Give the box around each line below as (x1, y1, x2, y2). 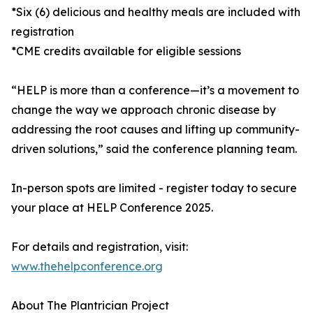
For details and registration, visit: (11, 240, 188, 254)
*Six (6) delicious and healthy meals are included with (11, 5, 300, 20)
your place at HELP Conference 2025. (11, 201, 213, 215)
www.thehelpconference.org (11, 259, 163, 274)
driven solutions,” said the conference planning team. (11, 142, 297, 156)
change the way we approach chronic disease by (11, 103, 276, 117)
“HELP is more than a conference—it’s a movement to (11, 83, 299, 98)
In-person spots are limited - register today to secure (11, 181, 297, 196)
